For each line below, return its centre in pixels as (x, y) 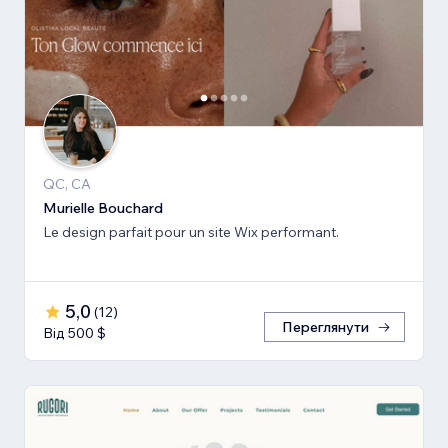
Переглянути (325, 326)
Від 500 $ (74, 332)
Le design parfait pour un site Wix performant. (191, 231)
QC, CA (67, 183)
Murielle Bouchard (103, 207)
